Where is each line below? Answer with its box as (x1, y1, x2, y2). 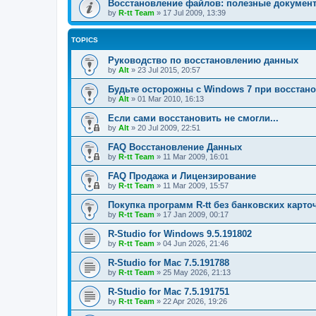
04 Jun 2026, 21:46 (163, 238, 229, 248)
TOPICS (71, 35, 98, 44)
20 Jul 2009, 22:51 (138, 123, 200, 132)
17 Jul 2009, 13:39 (163, 8, 226, 17)
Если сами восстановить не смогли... (108, 112, 279, 123)
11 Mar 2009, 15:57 (163, 181, 229, 190)
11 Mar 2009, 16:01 (163, 152, 229, 161)
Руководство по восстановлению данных (108, 54, 298, 66)
